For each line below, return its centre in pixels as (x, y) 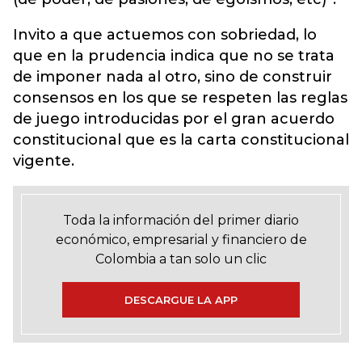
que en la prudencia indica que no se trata (174, 55)
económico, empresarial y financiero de (181, 239)
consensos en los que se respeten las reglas (180, 97)
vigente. (44, 160)
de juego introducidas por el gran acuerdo (174, 118)
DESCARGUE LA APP (181, 299)
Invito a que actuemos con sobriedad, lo (165, 34)
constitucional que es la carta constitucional (181, 139)
